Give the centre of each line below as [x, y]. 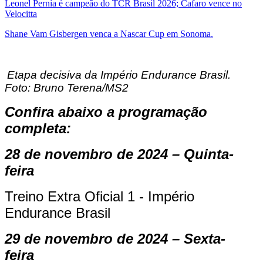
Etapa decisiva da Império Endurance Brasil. [119, 75]
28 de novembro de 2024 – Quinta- [119, 154]
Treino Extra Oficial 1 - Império [100, 196]
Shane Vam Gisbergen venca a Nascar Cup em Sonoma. [109, 33]
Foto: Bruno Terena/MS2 [67, 87]
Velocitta [21, 14]
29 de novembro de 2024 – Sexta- [115, 238]
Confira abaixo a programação [106, 112]
